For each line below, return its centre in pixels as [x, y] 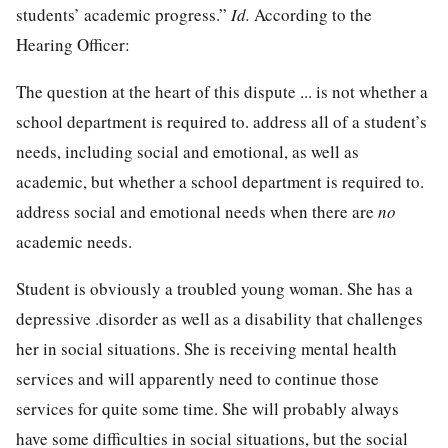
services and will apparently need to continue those [197, 378]
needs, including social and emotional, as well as [187, 151]
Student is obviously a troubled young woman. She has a [214, 288]
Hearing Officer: [73, 44]
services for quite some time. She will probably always [207, 408]
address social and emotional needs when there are [197, 211]
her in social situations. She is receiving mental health [206, 348]
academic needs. [74, 241]
